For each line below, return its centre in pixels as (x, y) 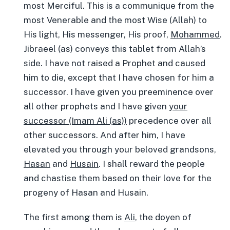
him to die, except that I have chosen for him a (119, 78)
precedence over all (169, 121)
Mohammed (195, 34)
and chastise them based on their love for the (118, 178)
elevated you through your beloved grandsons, (120, 149)
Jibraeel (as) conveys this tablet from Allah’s (115, 49)
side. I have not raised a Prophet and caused (114, 63)
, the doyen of (163, 217)
